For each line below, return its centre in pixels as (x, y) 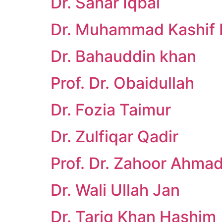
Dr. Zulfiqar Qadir (114, 137)
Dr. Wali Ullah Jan (115, 190)
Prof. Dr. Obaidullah (122, 83)
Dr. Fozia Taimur (111, 110)
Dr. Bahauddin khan (123, 56)
